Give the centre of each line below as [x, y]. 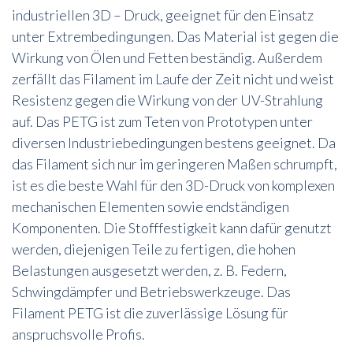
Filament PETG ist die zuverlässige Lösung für [150, 312]
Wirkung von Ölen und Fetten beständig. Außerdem [167, 57]
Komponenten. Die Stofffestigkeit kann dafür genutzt [172, 227]
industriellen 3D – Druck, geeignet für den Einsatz [163, 15]
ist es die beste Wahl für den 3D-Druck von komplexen [173, 185]
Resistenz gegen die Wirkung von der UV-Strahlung [167, 100]
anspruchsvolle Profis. [78, 334]
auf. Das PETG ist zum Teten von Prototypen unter [162, 121]
